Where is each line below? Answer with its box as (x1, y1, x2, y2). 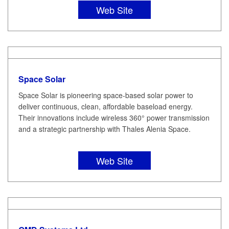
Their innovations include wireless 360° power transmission (18, 112, 210, 123)
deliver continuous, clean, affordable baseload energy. (18, 101, 193, 111)
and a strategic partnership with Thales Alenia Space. (18, 123, 191, 134)
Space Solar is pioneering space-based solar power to (18, 89, 193, 100)
